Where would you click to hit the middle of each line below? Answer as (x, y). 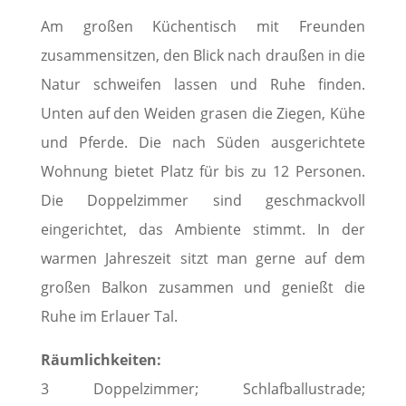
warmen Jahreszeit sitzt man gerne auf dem (203, 258)
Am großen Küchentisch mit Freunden (203, 26)
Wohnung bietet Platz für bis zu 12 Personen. (203, 171)
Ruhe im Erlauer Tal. (109, 316)
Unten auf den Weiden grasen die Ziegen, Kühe (203, 113)
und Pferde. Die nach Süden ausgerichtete (203, 142)
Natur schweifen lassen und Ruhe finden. (203, 84)
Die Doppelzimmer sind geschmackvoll (203, 200)
